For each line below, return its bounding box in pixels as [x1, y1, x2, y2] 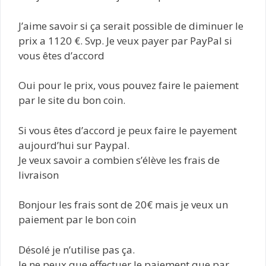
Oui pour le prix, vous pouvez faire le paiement [18, 78, 239, 92]
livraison [18, 167, 59, 182]
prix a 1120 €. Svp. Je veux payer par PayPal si [18, 33, 232, 47]
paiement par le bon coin [18, 213, 136, 226]
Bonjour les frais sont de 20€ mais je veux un [18, 198, 228, 211]
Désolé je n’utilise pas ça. [18, 242, 135, 256]
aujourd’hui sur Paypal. [18, 138, 129, 152]
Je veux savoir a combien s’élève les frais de [18, 153, 220, 167]
